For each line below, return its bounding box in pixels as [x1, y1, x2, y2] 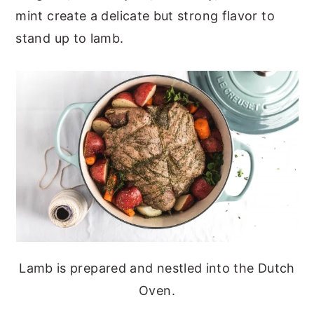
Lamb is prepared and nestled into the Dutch [19, 260, 295, 275]
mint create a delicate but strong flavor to [15, 8, 275, 23]
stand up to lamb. [15, 30, 124, 46]
